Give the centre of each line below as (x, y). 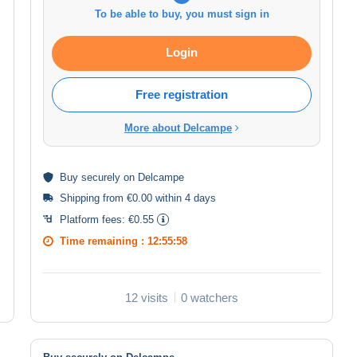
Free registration (182, 94)
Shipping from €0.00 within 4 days (138, 198)
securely (101, 177)
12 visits (147, 297)
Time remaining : (104, 241)
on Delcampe (152, 177)
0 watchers (210, 297)
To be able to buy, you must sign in (182, 14)
